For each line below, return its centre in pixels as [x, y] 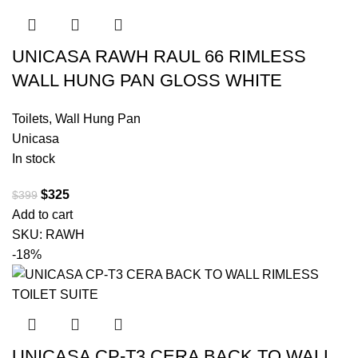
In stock [34, 159]
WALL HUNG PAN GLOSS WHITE [147, 81]
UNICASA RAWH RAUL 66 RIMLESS [159, 57]
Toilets [30, 119]
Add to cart [42, 215]
